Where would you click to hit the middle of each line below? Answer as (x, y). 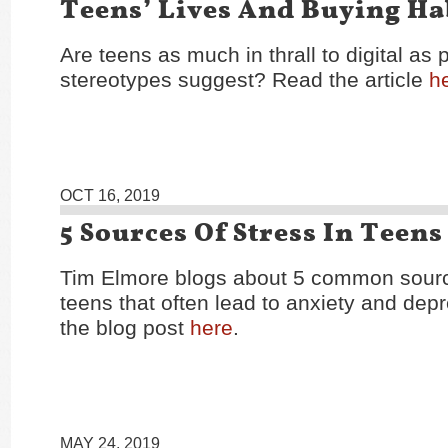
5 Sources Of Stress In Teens (251, 232)
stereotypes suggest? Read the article (244, 79)
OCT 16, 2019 (110, 195)
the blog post (125, 327)
